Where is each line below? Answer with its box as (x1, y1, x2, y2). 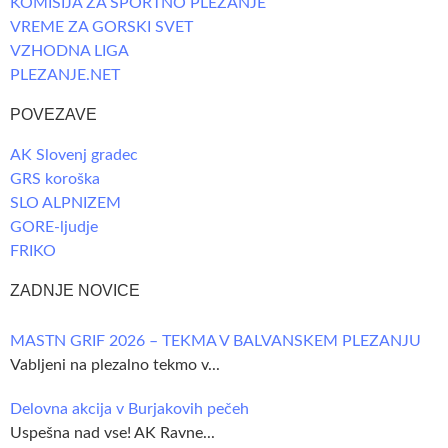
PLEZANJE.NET (10, 67, 120, 84)
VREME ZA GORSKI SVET (10, 19, 193, 36)
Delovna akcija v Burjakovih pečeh (10, 401, 249, 418)
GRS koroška (10, 171, 100, 188)
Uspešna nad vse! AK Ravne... (10, 425, 215, 442)
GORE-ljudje (10, 219, 98, 236)
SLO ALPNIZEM (10, 195, 121, 212)
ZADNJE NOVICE (10, 282, 140, 300)
